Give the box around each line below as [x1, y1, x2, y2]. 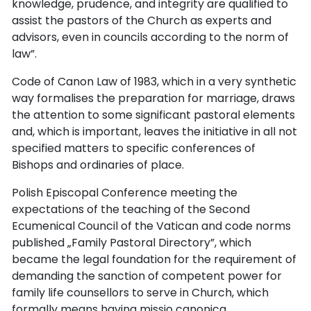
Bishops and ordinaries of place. [12, 156, 184, 173]
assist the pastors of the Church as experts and [12, 12, 271, 28]
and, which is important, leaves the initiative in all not [12, 123, 297, 140]
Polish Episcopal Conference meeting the [12, 184, 237, 201]
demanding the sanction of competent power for [12, 267, 282, 284]
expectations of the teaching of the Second [12, 201, 250, 217]
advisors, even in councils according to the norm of [12, 28, 289, 45]
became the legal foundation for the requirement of [12, 251, 296, 267]
